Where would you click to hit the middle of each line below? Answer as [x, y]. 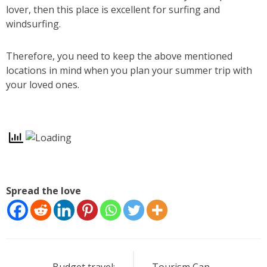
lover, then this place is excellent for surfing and [113, 9]
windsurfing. [33, 24]
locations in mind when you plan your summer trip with [129, 70]
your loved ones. [43, 84]
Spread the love [44, 190]
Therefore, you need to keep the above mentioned [119, 56]
